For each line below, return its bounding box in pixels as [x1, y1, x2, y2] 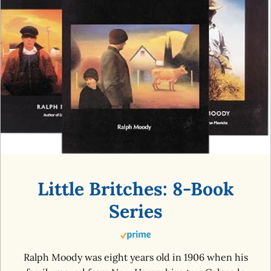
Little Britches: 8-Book [37, 177, 234, 200]
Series [108, 199, 163, 223]
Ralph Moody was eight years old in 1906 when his [23, 250, 248, 263]
